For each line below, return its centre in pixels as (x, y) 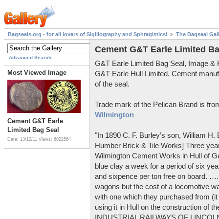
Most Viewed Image (37, 73)
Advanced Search (30, 58)
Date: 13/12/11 (23, 140)
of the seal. (112, 84)
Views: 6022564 (55, 140)
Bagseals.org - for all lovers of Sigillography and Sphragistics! (88, 34)
